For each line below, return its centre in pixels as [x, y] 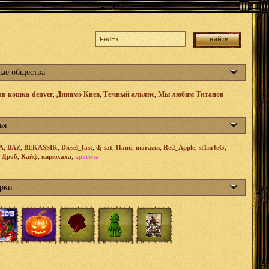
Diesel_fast [77, 147]
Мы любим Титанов [191, 94]
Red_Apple [179, 147]
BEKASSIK [41, 147]
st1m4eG [212, 147]
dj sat [104, 147]
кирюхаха [56, 156]
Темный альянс [129, 94]
